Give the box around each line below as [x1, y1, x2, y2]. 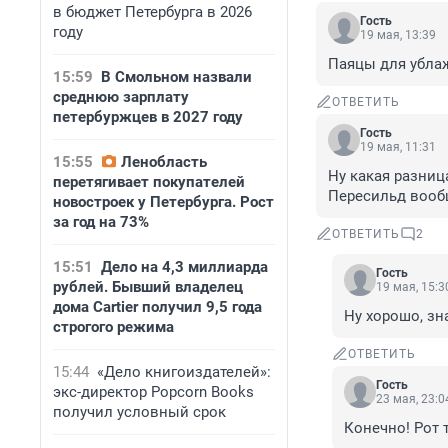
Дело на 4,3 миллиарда [101, 258, 268, 276]
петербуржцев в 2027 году [53, 108, 243, 126]
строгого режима [53, 318, 174, 336]
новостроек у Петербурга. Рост [53, 193, 274, 211]
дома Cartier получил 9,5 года [53, 298, 262, 316]
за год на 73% [53, 213, 149, 231]
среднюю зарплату [53, 88, 189, 106]
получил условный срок [53, 403, 226, 421]
